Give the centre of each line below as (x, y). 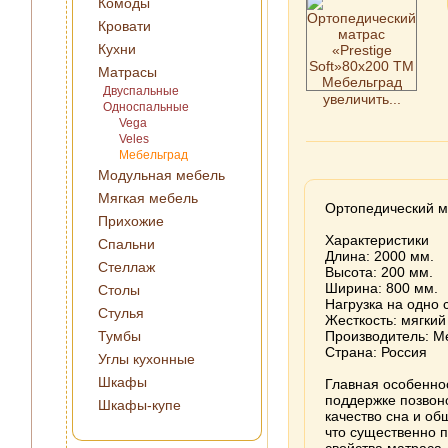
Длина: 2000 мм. (379, 256)
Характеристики (377, 240)
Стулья (121, 313)
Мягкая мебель (148, 198)
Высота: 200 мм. (379, 272)
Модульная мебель (161, 175)
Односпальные (146, 107)
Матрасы (127, 72)
